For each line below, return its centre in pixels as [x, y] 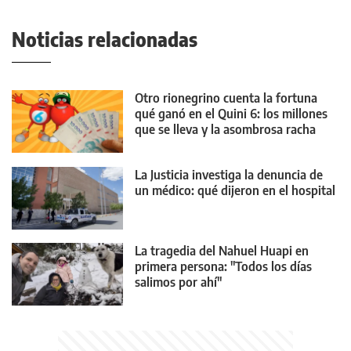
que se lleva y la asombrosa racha [225, 130]
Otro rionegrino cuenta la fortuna [226, 98]
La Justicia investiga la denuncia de [229, 174]
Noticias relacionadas [105, 40]
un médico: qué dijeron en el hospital [235, 190]
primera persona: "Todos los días [223, 267]
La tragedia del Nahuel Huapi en [222, 251]
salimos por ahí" [178, 282]
